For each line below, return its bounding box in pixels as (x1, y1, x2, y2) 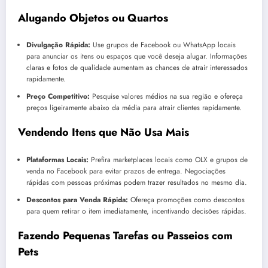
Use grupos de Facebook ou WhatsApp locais (90, 39, 236, 51)
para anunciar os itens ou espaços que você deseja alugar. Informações (26, 51, 247, 62)
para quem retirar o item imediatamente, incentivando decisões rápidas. (26, 205, 246, 217)
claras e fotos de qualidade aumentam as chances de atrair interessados (26, 62, 248, 74)
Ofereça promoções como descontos (127, 194, 245, 205)
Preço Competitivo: (26, 91, 90, 102)
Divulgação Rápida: (26, 39, 90, 51)
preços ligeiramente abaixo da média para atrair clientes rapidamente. (26, 102, 242, 114)
